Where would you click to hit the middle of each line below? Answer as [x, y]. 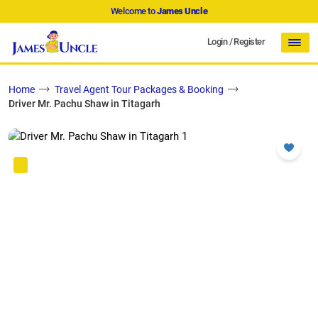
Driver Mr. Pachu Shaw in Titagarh [84, 104]
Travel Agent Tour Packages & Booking [139, 90]
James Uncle [182, 11]
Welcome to [133, 11]
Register [249, 41]
